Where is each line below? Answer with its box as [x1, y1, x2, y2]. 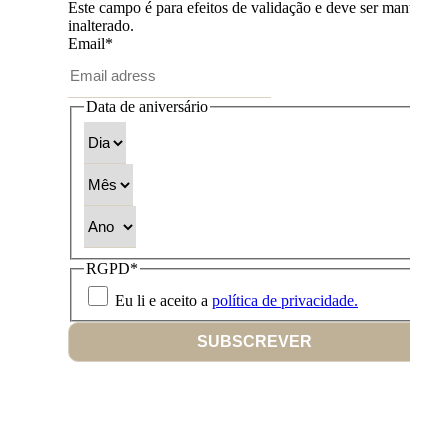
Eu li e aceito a [115, 292, 212, 310]
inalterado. [68, 17, 134, 35]
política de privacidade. [212, 292, 358, 310]
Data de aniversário [86, 98, 208, 116]
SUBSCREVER [196, 333, 312, 351]
